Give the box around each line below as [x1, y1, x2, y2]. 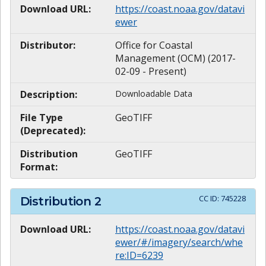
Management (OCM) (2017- [115, 52, 236, 65]
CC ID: [199, 193, 221, 204]
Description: [20, 88, 77, 102]
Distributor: [20, 39, 75, 52]
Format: [20, 160, 58, 174]
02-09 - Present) [115, 65, 186, 78]
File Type [20, 111, 63, 125]
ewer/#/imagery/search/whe [115, 235, 243, 249]
